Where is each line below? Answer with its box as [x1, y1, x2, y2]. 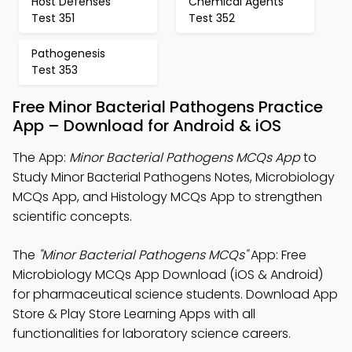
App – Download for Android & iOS [13, 115, 281, 137]
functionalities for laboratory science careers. [13, 324, 291, 343]
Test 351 [31, 10, 75, 26]
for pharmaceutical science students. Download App [13, 285, 338, 303]
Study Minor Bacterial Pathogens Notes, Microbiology [13, 168, 335, 186]
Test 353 [31, 62, 78, 78]
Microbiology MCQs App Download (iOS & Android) [13, 266, 323, 284]
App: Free [247, 246, 306, 264]
